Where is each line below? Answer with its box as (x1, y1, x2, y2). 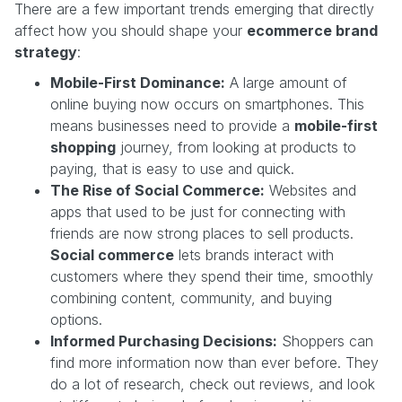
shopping (50, 137, 116, 156)
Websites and (265, 180, 356, 199)
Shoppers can (277, 331, 373, 350)
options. (50, 310, 102, 328)
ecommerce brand (247, 21, 378, 39)
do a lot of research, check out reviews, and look (50, 374, 375, 393)
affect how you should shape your (14, 21, 247, 39)
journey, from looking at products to (116, 137, 356, 156)
